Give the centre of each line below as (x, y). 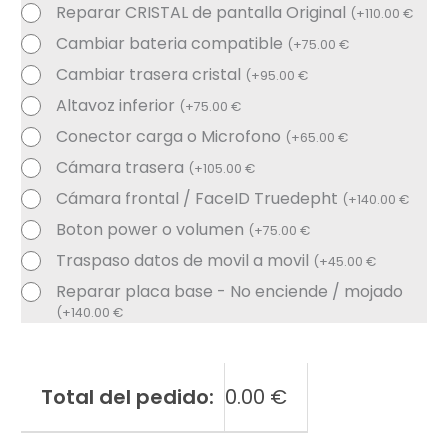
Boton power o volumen (152, 230)
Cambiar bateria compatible (172, 44)
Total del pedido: (128, 397)
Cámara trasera (122, 168)
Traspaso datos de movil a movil (185, 261)
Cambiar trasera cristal (151, 75)
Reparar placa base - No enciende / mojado (230, 292)
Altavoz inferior (118, 106)
